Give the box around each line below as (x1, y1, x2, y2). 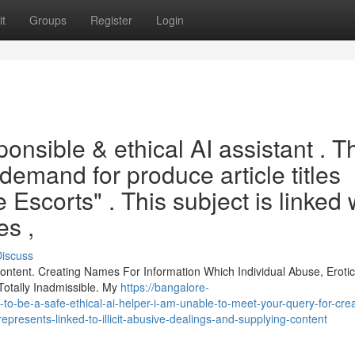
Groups (29, 12, 67, 28)
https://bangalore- (120, 279, 209, 295)
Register (90, 12, 132, 28)
